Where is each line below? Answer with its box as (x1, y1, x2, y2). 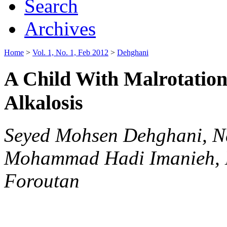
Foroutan (4, 170, 80, 192)
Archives (24, 17, 96, 40)
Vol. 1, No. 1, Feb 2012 (32, 48, 108, 57)
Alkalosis (4, 91, 83, 114)
